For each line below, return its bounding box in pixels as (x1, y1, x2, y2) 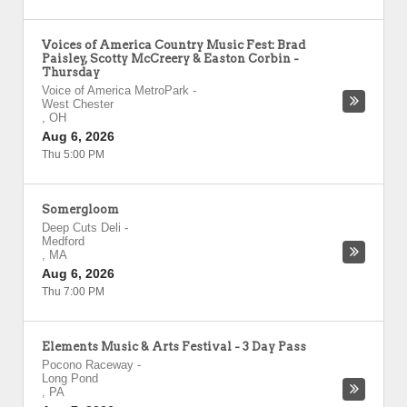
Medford (42, 234, 84, 248)
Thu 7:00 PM (42, 285, 104, 298)
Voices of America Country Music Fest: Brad (42, 38, 305, 52)
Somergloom (42, 203, 119, 216)
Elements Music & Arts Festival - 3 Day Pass (42, 340, 306, 353)
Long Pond (42, 372, 98, 385)
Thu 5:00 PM (42, 148, 104, 161)
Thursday (42, 65, 100, 79)
